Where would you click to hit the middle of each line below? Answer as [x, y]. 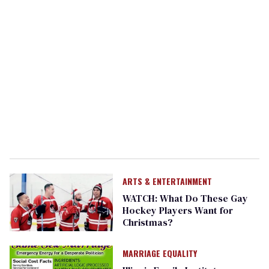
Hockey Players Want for [177, 210]
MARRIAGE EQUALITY [159, 253]
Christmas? [147, 222]
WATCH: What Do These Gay [185, 198]
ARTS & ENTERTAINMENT [167, 181]
